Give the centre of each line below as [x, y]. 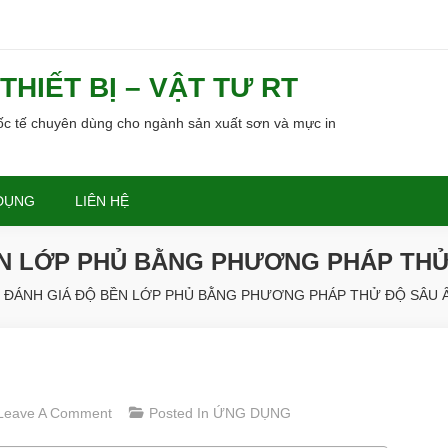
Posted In [181, 413]
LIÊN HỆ [101, 201]
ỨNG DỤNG [252, 413]
